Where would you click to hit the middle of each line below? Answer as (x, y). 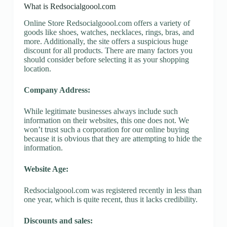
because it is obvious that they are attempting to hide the (112, 138)
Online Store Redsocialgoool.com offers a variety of (107, 23)
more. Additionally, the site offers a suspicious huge (106, 41)
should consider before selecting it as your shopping (106, 59)
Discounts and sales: (58, 220)
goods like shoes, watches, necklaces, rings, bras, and (109, 32)
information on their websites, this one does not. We (106, 120)
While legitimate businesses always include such (101, 111)
